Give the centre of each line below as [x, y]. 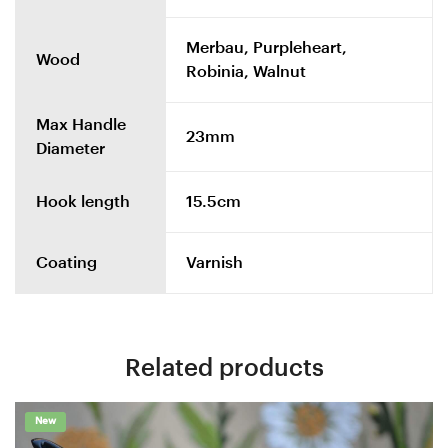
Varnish [214, 262]
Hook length [83, 201]
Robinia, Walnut [246, 71]
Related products [224, 367]
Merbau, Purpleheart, [266, 47]
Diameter [70, 148]
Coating [66, 262]
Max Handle [81, 124]
